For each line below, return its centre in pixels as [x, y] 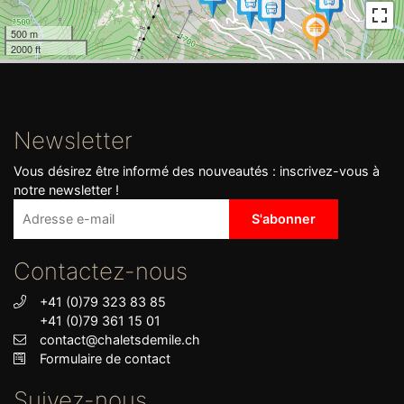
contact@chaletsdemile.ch [119, 340]
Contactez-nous [101, 271]
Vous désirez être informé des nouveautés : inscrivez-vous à [197, 171]
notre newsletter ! [66, 190]
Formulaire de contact [105, 358]
